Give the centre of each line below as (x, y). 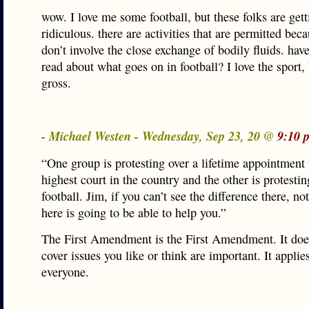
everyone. (65, 272)
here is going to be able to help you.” (134, 212)
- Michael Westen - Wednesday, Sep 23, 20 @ (159, 136)
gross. (56, 83)
